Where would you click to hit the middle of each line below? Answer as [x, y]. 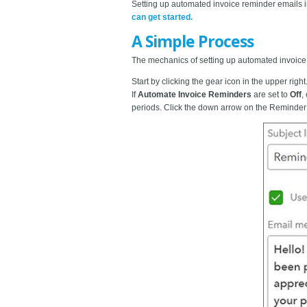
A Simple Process [193, 41]
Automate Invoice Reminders [196, 94]
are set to [272, 94]
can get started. [162, 17]
